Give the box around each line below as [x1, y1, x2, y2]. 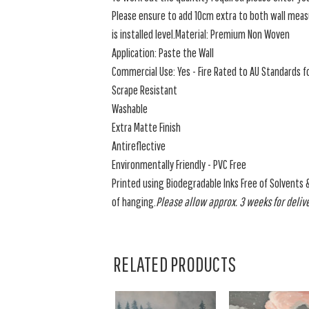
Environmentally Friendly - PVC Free [112, 157, 247, 172]
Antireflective [112, 139, 166, 153]
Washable [112, 101, 148, 116]
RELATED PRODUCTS [113, 252, 236, 276]
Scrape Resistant [112, 83, 178, 97]
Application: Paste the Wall [112, 46, 215, 60]
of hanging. [112, 195, 157, 209]
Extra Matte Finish [112, 120, 181, 134]
